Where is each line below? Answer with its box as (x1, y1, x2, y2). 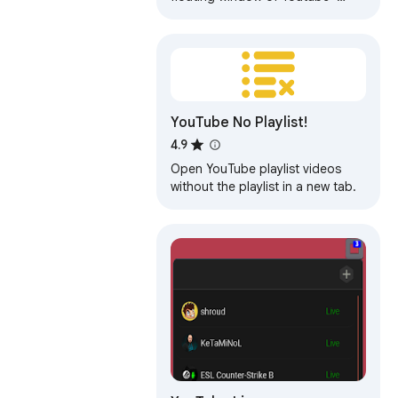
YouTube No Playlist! (171, 114, 307, 132)
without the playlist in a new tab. (171, 179, 356, 195)
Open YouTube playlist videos (171, 161, 341, 178)
